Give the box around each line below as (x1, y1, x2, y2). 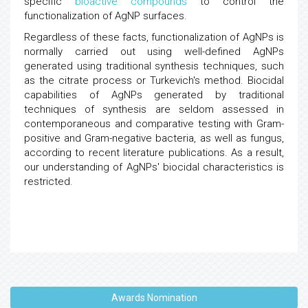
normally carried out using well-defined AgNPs (24, 45, 284, 58)
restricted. (24, 175, 73, 188)
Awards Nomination (111, 292, 197, 303)
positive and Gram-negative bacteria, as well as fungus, (24, 132, 284, 144)
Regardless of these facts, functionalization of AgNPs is (24, 31, 284, 43)
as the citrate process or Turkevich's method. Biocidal (24, 74, 284, 87)
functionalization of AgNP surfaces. (24, 10, 187, 22)
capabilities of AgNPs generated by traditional (24, 89, 284, 101)
